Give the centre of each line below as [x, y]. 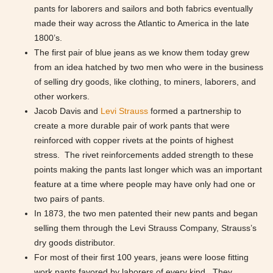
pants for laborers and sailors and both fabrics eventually [144, 9]
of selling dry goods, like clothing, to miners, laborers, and [145, 82]
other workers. [62, 96]
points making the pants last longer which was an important [148, 169]
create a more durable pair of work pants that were [132, 126]
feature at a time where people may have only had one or [145, 184]
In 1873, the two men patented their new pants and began [146, 213]
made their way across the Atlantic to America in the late [142, 23]
